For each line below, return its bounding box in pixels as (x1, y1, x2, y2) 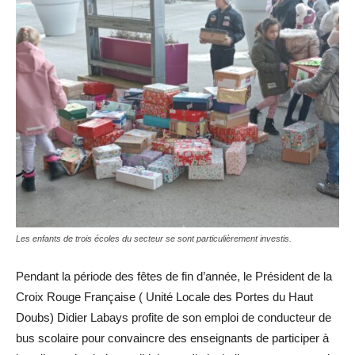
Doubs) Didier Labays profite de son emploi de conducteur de (16, 310, 331, 324)
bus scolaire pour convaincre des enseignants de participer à (16, 330, 329, 345)
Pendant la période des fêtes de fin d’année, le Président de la (16, 269, 332, 283)
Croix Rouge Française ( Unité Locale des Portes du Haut (16, 289, 313, 303)
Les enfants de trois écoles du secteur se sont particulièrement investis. (16, 233, 292, 243)
